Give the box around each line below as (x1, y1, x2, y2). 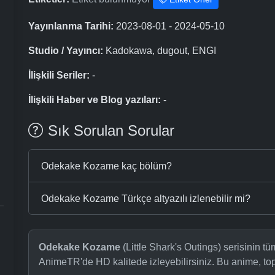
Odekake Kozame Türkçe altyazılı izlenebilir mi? (41, 193, 250, 204)
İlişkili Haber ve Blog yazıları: (28, 95, 161, 106)
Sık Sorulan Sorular (48, 122, 174, 139)
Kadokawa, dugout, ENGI (103, 45, 216, 56)
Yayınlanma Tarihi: (28, 21, 114, 32)
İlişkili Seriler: (28, 70, 90, 81)
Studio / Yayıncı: (28, 45, 103, 56)
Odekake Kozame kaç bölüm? (41, 160, 172, 171)
